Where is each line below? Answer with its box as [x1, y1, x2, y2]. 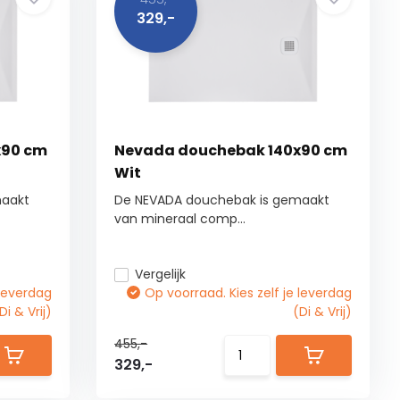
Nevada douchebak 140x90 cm [114, 140, 348, 161]
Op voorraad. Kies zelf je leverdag [145, 284, 353, 302]
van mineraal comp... [114, 210, 246, 228]
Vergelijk [135, 265, 187, 283]
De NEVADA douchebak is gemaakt [114, 191, 330, 209]
